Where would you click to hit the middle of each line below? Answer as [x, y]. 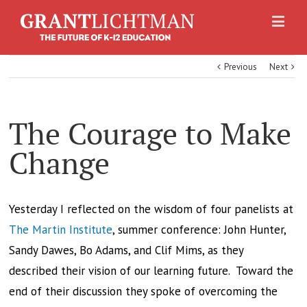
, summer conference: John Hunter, [199, 230]
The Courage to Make [150, 134]
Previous [241, 67]
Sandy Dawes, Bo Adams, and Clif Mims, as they [126, 250]
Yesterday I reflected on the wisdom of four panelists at [151, 209]
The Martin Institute [61, 230]
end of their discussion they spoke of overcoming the [144, 291]
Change [60, 163]
